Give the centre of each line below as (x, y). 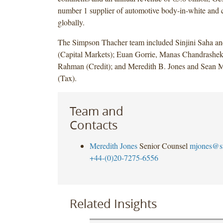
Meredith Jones (113, 145)
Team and (96, 111)
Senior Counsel (163, 145)
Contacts (93, 125)
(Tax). (67, 78)
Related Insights (113, 203)
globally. (71, 22)
